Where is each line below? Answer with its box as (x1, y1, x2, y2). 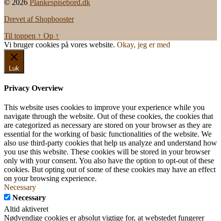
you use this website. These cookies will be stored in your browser (4, 147, 210, 156)
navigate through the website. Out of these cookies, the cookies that (4, 112, 213, 121)
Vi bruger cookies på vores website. (4, 40, 117, 49)
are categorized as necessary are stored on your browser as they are (4, 121, 212, 130)
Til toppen (4, 31, 37, 40)
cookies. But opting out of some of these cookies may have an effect (4, 165, 216, 174)
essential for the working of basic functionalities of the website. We (4, 130, 212, 139)
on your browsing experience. (4, 174, 97, 183)
